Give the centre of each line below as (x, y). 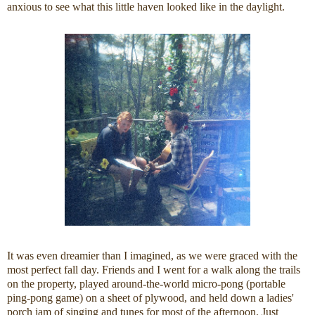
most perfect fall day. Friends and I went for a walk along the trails (154, 270)
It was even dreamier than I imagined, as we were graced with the (152, 256)
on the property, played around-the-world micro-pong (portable (146, 284)
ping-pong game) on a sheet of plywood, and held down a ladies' (150, 298)
